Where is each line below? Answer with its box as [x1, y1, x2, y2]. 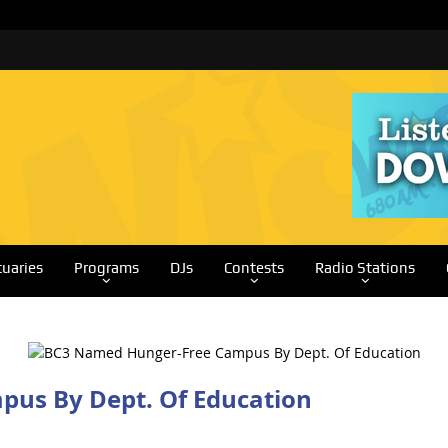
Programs [73, 259, 139, 277]
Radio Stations [314, 259, 415, 277]
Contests [223, 259, 284, 277]
